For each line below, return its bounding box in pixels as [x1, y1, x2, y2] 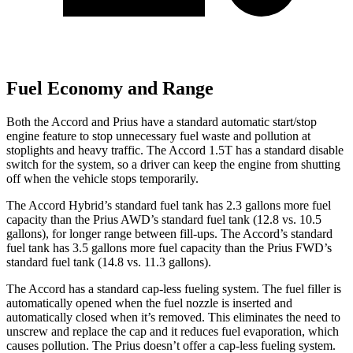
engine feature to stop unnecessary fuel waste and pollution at [6, 129, 310, 143]
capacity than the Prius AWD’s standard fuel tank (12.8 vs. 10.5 [6, 213, 321, 227]
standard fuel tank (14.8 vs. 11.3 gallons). [6, 255, 211, 269]
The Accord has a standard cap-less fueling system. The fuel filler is [6, 282, 341, 296]
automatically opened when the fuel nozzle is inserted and [6, 296, 292, 310]
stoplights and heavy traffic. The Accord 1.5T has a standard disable [6, 143, 344, 158]
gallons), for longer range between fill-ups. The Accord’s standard [6, 227, 333, 241]
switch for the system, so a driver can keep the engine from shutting [6, 158, 340, 172]
